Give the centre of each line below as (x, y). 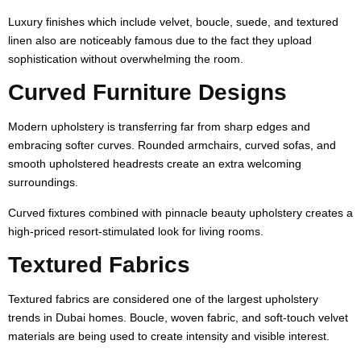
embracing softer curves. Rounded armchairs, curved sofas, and (172, 145)
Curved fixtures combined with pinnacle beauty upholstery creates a (180, 212)
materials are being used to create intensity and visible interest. (169, 336)
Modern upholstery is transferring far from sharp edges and (159, 126)
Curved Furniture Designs (147, 92)
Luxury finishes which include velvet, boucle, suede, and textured (173, 21)
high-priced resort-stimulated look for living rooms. (136, 231)
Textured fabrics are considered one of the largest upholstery (163, 299)
